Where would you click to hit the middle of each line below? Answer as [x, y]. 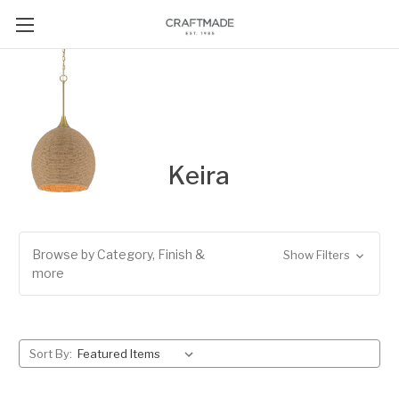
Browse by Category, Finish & [118, 254]
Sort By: [50, 354]
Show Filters [318, 255]
